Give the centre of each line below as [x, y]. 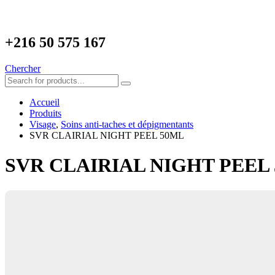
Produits [45, 113]
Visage [43, 124]
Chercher [23, 68]
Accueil [45, 102]
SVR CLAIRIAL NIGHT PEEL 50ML [107, 135]
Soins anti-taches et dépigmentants [127, 124]
